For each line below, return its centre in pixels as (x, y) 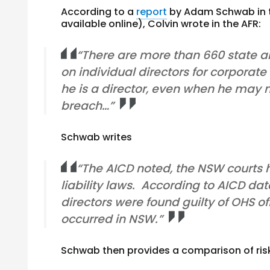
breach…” (88, 106)
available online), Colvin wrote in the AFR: (161, 24)
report (152, 12)
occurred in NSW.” (112, 219)
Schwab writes (97, 137)
